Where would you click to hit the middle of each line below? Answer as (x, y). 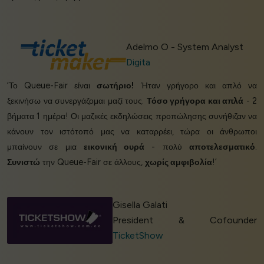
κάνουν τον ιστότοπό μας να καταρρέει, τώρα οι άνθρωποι (132, 131)
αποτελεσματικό (222, 146)
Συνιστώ (24, 162)
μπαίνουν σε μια (45, 146)
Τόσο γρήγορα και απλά (195, 100)
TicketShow (138, 235)
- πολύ (167, 146)
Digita (138, 62)
